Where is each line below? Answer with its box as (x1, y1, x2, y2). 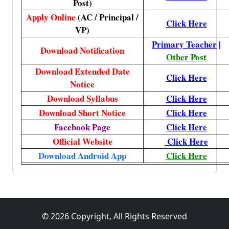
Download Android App (38, 149, 126, 162)
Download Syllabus (47, 92, 118, 105)
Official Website (52, 135, 112, 148)
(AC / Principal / (76, 11, 139, 24)
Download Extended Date (35, 65, 130, 78)
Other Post (166, 51, 207, 63)
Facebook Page (54, 121, 110, 133)
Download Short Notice (39, 106, 126, 119)
